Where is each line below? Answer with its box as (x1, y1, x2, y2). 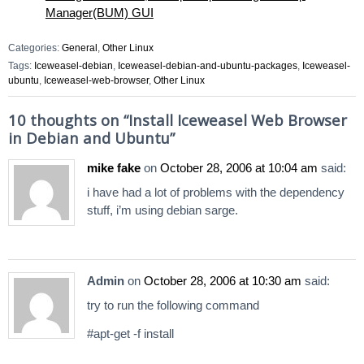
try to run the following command (87, 297, 259, 312)
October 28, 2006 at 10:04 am (160, 161, 318, 175)
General (62, 41, 97, 54)
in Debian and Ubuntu (8, 127, 170, 148)
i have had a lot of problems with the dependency (87, 184, 344, 199)
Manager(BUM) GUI (45, 5, 154, 19)
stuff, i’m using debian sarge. (87, 202, 238, 217)
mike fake (87, 161, 141, 175)
